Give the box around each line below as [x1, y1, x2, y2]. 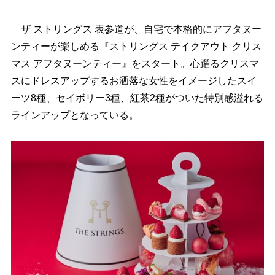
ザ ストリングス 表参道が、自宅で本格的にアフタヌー [10, 24, 261, 34]
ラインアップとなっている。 [10, 110, 139, 120]
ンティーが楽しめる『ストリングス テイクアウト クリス [10, 41, 261, 52]
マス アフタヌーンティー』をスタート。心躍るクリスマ [10, 58, 259, 69]
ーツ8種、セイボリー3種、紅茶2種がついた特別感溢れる [10, 93, 263, 103]
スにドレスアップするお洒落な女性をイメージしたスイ [10, 76, 257, 86]
